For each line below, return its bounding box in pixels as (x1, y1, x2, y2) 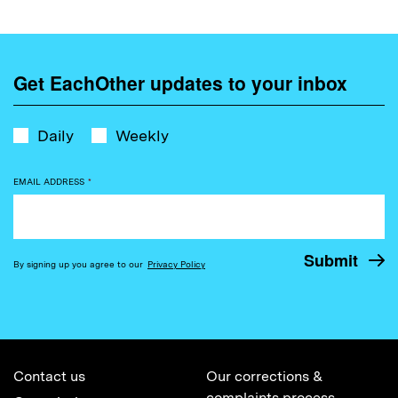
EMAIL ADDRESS (13, 175, 84, 187)
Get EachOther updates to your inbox (13, 68, 347, 96)
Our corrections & (206, 367, 323, 385)
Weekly (115, 125, 169, 145)
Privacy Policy (147, 258, 205, 269)
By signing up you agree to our (13, 258, 146, 269)
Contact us (13, 367, 85, 385)
